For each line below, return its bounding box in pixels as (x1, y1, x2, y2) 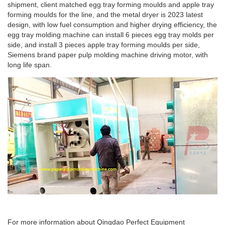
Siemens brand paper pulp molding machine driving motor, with (8, 51, 208, 59)
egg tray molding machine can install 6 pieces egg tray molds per (8, 31, 214, 39)
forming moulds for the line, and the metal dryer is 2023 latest (8, 11, 203, 19)
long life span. (8, 61, 52, 69)
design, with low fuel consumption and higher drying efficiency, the (8, 21, 217, 29)
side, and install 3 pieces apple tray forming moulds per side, (8, 41, 200, 49)
